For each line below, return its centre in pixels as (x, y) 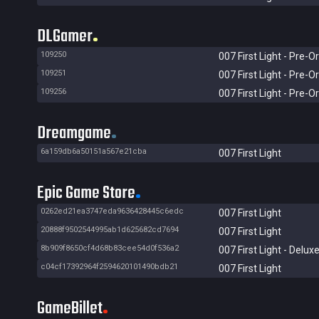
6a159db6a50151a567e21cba (94, 151)
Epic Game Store (86, 193)
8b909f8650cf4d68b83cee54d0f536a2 (110, 248)
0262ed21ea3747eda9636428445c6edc (112, 211)
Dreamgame (74, 134)
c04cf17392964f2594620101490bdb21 (109, 267)
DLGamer (65, 37)
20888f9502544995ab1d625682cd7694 (110, 230)
